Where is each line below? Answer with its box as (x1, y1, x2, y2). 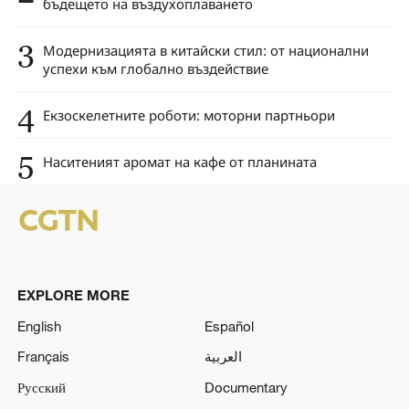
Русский (16, 379, 66, 396)
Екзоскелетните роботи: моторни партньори (42, 106, 335, 125)
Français (16, 348, 69, 365)
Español (204, 317, 254, 334)
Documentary (204, 379, 288, 396)
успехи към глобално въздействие (42, 59, 268, 79)
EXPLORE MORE (16, 286, 130, 303)
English (16, 317, 61, 334)
